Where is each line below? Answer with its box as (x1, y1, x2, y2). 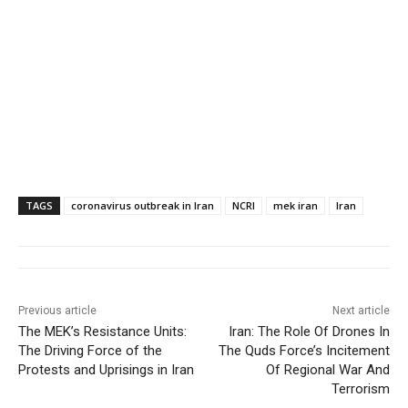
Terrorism (331, 380, 390, 397)
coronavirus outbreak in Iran (71, 198, 214, 212)
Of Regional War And (265, 361, 390, 378)
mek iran (273, 198, 318, 212)
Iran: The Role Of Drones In (228, 322, 390, 340)
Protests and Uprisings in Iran (18, 361, 194, 378)
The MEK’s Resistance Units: (18, 322, 187, 340)
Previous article (18, 303, 97, 317)
